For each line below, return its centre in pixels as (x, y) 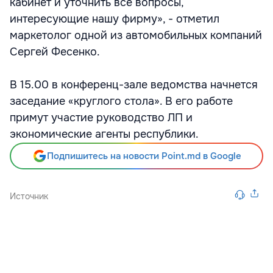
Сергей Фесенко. (55, 52)
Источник (29, 196)
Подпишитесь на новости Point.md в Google (144, 156)
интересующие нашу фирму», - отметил (115, 19)
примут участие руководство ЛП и (101, 118)
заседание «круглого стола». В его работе (121, 101)
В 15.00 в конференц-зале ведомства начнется (134, 85)
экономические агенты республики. (104, 134)
